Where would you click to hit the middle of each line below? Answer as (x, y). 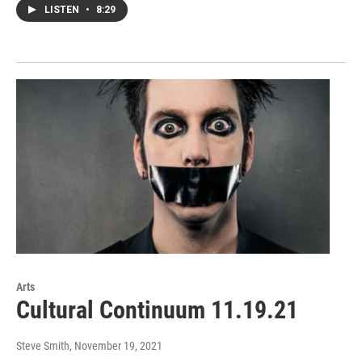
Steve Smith (43, 346)
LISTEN (63, 9)
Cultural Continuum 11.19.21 (157, 310)
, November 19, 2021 (116, 346)
